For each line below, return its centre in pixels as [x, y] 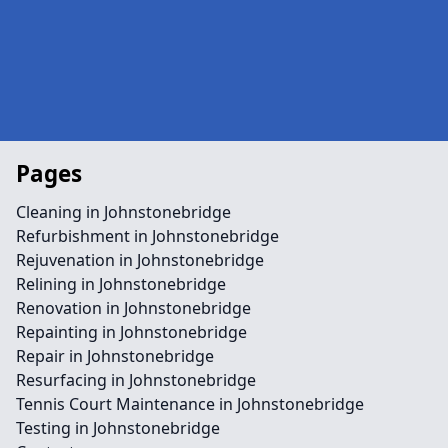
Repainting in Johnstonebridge [131, 332]
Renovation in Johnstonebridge [133, 308]
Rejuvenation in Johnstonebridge [140, 260]
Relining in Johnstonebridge [121, 284]
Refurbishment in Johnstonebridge [147, 236]
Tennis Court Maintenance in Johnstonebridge [190, 404]
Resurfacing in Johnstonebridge [136, 380]
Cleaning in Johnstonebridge [123, 212]
